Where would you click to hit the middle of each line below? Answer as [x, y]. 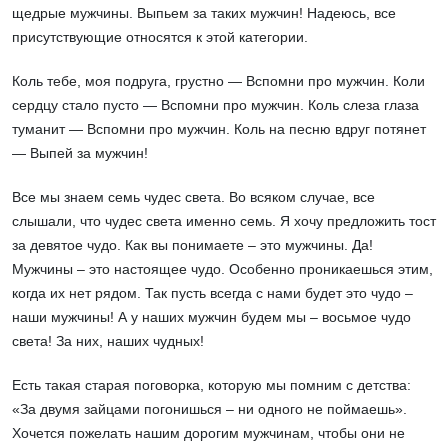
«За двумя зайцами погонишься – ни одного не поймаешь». [209, 409]
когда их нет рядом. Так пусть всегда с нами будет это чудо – [212, 293]
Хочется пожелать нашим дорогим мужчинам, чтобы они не [208, 433]
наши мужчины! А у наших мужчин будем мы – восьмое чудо [211, 317]
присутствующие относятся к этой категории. [160, 37]
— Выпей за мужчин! [80, 153]
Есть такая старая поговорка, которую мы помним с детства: [211, 385]
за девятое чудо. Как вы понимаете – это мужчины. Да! [192, 245]
